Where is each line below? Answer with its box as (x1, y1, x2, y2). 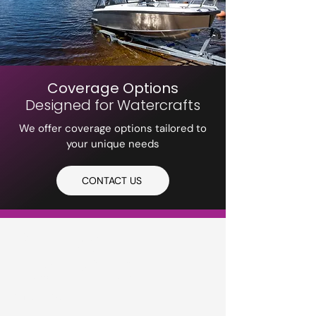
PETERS (14, 224, 100, 261)
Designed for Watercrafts (25, 95, 200, 115)
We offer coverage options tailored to (19, 121, 207, 135)
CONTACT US (81, 174, 142, 187)
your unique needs (66, 137, 159, 151)
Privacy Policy (14, 291, 78, 303)
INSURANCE (14, 250, 157, 288)
